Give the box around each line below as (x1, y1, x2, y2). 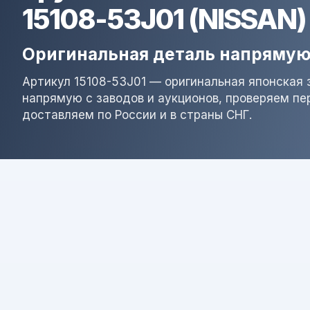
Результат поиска (39, 211, 277, 245)
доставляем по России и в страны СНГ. (22, 108, 252, 122)
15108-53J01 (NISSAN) (22, 2, 306, 36)
